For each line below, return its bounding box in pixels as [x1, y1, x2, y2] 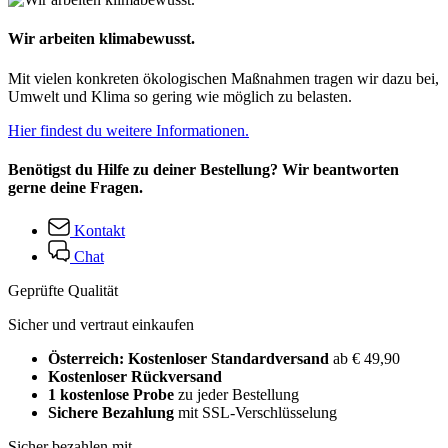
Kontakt [74, 222, 125, 240]
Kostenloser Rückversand [48, 368, 222, 386]
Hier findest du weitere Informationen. [8, 121, 249, 139]
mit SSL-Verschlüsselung [174, 404, 337, 422]
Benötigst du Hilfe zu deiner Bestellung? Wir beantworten [8, 160, 399, 178]
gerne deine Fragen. [8, 178, 143, 196]
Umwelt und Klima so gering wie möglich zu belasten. [8, 87, 352, 105]
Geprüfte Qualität [8, 282, 118, 300]
